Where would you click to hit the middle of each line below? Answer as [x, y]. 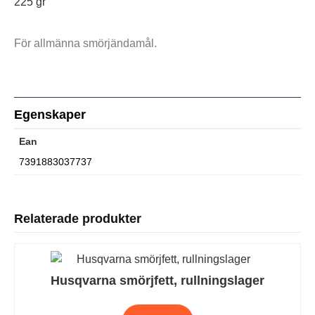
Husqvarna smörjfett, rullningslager [157, 281]
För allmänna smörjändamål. [85, 43]
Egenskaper [50, 115]
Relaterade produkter [78, 219]
